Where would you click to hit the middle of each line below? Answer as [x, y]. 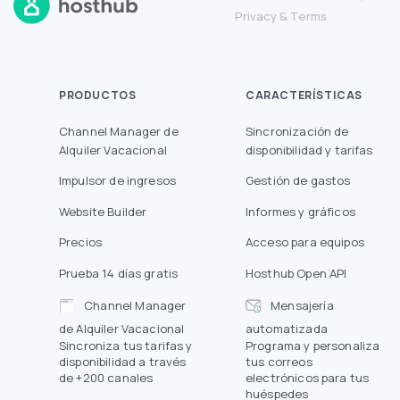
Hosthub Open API [296, 273]
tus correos [279, 362]
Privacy [256, 16]
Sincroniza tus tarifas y [126, 346]
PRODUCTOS [98, 96]
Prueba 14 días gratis [119, 273]
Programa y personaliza [313, 346]
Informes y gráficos [300, 211]
